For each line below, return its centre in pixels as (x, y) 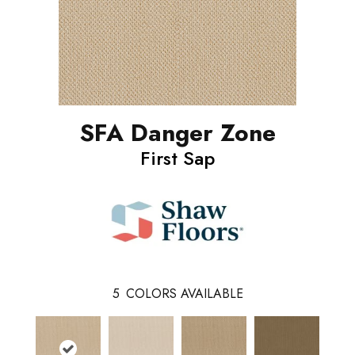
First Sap (177, 158)
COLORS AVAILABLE (184, 293)
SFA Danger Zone (177, 132)
